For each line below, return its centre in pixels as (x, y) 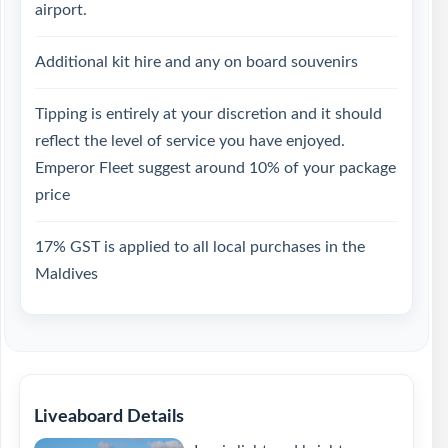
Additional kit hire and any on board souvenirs (196, 62)
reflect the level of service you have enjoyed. (190, 141)
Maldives (66, 274)
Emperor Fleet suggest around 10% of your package (215, 168)
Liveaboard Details (109, 417)
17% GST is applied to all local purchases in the (200, 247)
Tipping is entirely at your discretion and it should (208, 114)
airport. (61, 10)
